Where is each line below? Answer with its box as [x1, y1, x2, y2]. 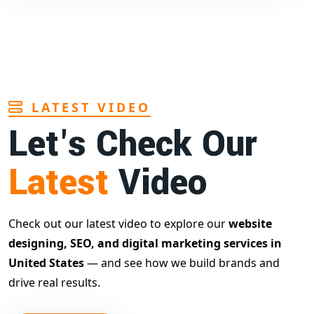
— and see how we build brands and [84, 254, 280, 271]
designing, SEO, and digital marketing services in [8, 235, 282, 251]
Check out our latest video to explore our [8, 215, 228, 231]
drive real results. [8, 274, 100, 290]
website [228, 215, 272, 231]
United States [8, 254, 84, 271]
